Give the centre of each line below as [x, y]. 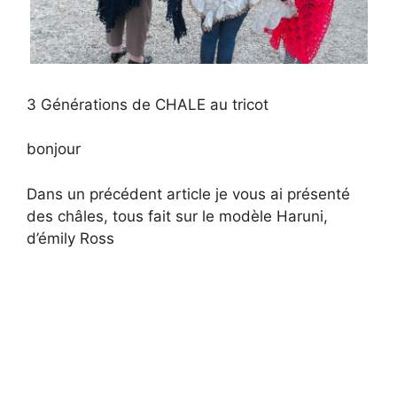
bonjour [54, 149]
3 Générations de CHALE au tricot [148, 104]
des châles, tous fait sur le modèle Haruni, [177, 216]
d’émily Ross [70, 238]
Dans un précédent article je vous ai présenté [188, 194]
